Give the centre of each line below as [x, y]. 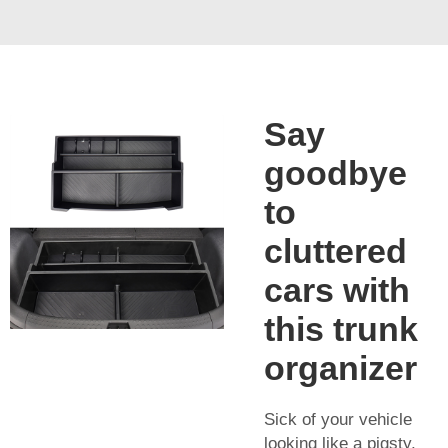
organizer [340, 368]
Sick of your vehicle [338, 420]
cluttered [335, 251]
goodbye [335, 173]
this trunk [341, 329]
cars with [337, 290]
